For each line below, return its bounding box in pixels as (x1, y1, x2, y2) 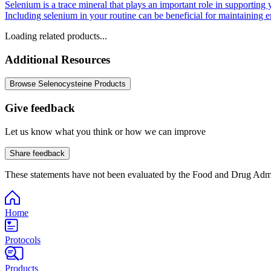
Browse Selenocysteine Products (10, 79, 126, 89)
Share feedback (10, 148, 65, 158)
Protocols (5, 234, 41, 245)
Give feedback (5, 101, 75, 114)
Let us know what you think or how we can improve (5, 126, 206, 137)
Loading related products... (5, 30, 107, 41)
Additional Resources (5, 53, 110, 66)
